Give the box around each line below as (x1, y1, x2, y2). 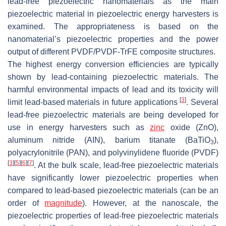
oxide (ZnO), (164, 123, 218, 132)
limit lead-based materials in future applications (8, 97, 180, 106)
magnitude (44, 198, 83, 207)
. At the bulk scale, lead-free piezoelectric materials (34, 160, 218, 169)
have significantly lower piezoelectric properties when (8, 173, 218, 182)
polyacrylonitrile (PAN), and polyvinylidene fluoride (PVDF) (8, 148, 218, 157)
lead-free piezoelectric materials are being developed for (8, 110, 218, 119)
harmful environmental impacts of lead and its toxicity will (8, 85, 218, 94)
